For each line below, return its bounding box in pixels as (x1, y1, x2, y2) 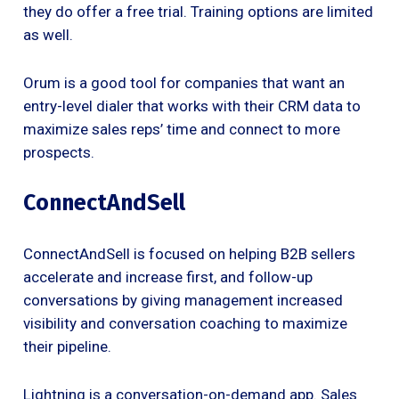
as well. (23, 26, 73, 45)
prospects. (23, 143, 94, 162)
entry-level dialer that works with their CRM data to (23, 97, 361, 116)
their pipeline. (23, 338, 111, 356)
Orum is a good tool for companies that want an (23, 74, 345, 93)
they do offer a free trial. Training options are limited (23, 3, 373, 21)
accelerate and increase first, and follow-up (23, 268, 313, 287)
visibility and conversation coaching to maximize (23, 314, 347, 333)
